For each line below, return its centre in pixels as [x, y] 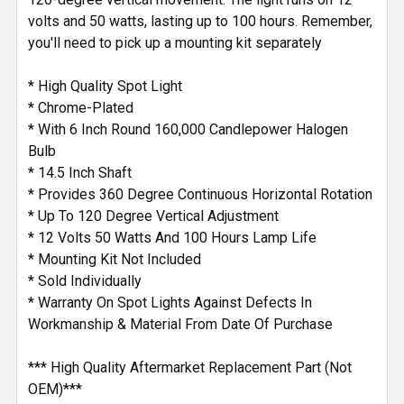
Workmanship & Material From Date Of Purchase [180, 325]
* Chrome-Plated [81, 108]
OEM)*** [55, 390]
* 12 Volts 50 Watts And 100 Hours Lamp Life [172, 238]
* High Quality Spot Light [105, 87]
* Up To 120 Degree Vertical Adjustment [153, 216]
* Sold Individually [85, 281]
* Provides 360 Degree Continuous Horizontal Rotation [200, 195]
